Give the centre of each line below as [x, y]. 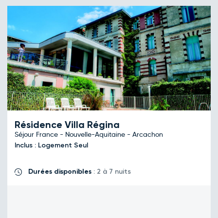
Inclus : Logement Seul [52, 145]
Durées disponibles [60, 172]
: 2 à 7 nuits [111, 172]
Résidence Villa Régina [67, 125]
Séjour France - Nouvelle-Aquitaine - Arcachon [89, 134]
